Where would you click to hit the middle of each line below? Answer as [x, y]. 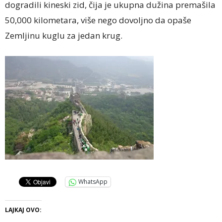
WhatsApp [93, 182]
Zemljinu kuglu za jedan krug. [64, 35]
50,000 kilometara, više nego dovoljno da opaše [98, 20]
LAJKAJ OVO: [23, 210]
